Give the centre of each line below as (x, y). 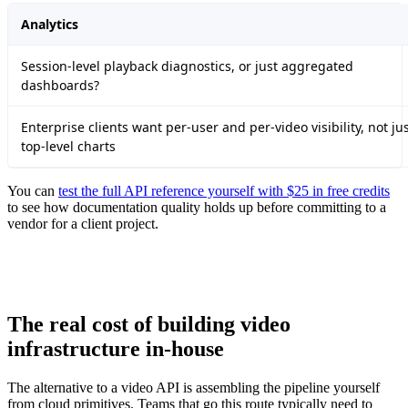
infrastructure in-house (116, 349)
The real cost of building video (149, 325)
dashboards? (60, 86)
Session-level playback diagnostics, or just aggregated (187, 66)
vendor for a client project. (83, 224)
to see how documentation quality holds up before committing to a (197, 208)
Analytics (50, 25)
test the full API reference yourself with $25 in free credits (224, 191)
